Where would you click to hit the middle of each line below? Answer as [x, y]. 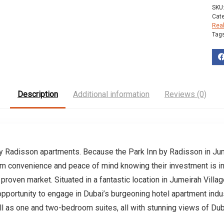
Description [38, 94]
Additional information [111, 94]
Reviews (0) [185, 94]
